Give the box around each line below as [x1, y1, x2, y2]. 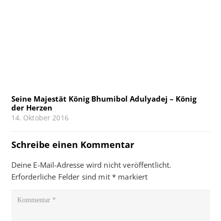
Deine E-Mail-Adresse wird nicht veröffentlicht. [11, 160, 172, 170]
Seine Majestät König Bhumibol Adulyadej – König [11, 93, 196, 104]
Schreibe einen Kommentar [11, 139, 137, 151]
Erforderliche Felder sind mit [11, 172, 112, 182]
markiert [116, 172, 148, 182]
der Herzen [11, 102, 52, 112]
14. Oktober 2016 [11, 113, 69, 122]
